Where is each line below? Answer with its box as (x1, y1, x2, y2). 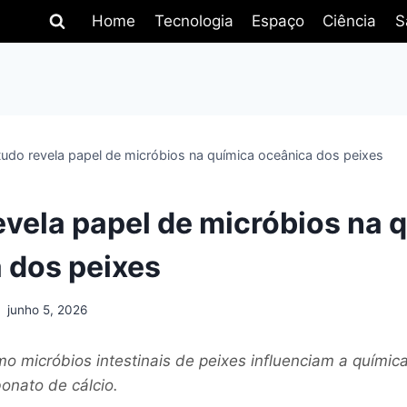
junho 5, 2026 (7, 303, 88, 318)
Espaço (251, 12, 304, 31)
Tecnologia (154, 12, 233, 31)
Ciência (323, 12, 377, 31)
